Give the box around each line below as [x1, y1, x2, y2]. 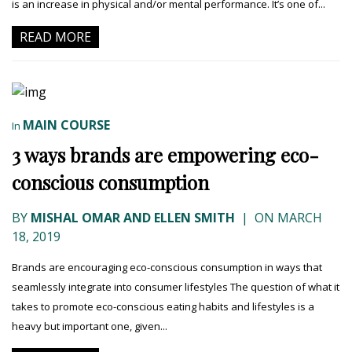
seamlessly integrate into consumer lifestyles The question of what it [12, 280, 339, 295]
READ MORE [20, 28, 91, 46]
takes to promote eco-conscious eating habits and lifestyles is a [12, 299, 314, 314]
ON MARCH [251, 209, 322, 227]
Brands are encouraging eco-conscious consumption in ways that [12, 260, 322, 275]
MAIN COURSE [23, 116, 110, 134]
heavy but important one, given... [12, 319, 167, 334]
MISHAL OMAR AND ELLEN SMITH [31, 209, 235, 227]
